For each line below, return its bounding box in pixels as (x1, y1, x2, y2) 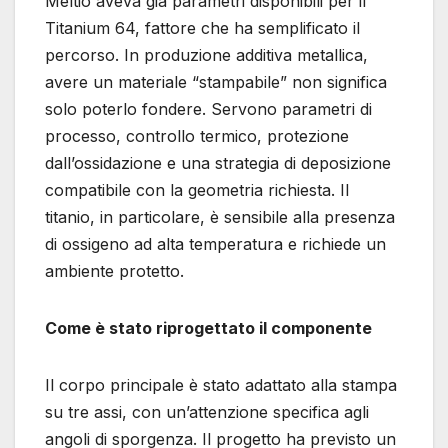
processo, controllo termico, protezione (45, 125, 349, 146)
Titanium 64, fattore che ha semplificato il (45, 17, 360, 38)
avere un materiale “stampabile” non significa (45, 71, 387, 92)
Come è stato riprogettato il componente (45, 317, 372, 338)
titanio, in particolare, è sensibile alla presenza (45, 206, 395, 227)
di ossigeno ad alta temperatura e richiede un (45, 233, 386, 254)
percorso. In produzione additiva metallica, (45, 44, 368, 65)
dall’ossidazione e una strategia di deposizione (45, 152, 391, 173)
